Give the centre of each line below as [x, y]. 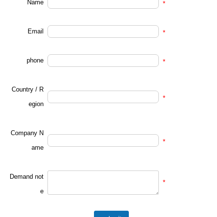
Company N [27, 133]
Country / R [28, 89]
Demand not [27, 177]
